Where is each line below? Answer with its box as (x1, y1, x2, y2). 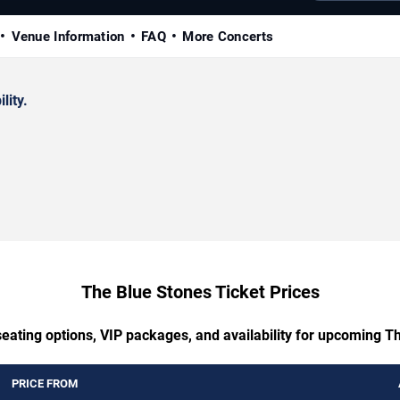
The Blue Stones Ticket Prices (80, 280, 320, 303)
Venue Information (11, 28, 125, 45)
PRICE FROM (12, 376, 78, 390)
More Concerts (182, 28, 274, 45)
